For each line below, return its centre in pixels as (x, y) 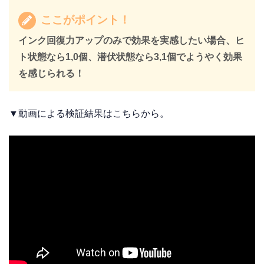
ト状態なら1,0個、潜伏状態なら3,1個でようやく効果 (130, 57)
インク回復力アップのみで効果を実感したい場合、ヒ (131, 41)
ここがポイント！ (84, 19)
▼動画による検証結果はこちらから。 (89, 114)
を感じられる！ (51, 74)
